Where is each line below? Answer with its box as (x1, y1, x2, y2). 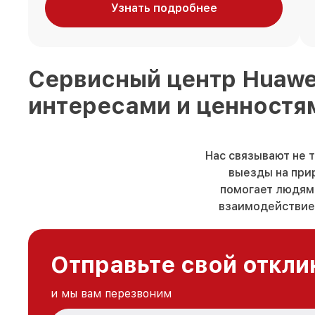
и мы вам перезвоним (51, 286, 172, 300)
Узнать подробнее (110, 1, 217, 15)
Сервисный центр (28, 65, 242, 93)
